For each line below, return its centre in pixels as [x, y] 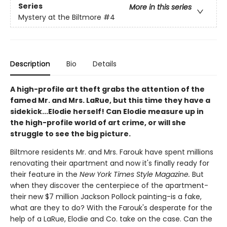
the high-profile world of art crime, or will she [98, 123]
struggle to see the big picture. [70, 134]
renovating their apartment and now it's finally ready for [110, 163]
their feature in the [45, 174]
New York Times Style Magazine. [136, 174]
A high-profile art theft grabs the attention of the [107, 89]
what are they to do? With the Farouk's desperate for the [111, 208]
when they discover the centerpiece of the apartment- [109, 185]
